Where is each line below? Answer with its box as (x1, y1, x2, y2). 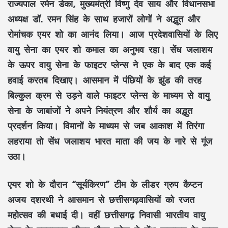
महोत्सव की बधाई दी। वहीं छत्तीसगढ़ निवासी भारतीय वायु (8, 205, 205, 225)
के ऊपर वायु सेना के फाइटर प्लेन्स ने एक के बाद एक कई (8, 55, 211, 75)
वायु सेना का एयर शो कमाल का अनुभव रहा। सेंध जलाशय (8, 40, 212, 60)
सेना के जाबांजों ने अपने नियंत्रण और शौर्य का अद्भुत (8, 101, 192, 121)
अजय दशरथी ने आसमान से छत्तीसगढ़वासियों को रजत (8, 190, 194, 210)
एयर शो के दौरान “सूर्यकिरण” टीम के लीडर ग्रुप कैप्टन (8, 175, 202, 194)
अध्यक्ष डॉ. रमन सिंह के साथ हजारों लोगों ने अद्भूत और (8, 9, 200, 29)
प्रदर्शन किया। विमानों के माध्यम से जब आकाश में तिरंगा (8, 116, 204, 136)
